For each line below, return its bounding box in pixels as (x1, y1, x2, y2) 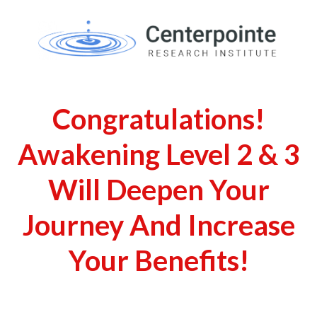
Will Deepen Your (47, 173, 270, 207)
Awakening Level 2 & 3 (17, 137, 300, 172)
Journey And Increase (22, 208, 295, 243)
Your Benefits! (68, 243, 249, 278)
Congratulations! (52, 102, 265, 137)
